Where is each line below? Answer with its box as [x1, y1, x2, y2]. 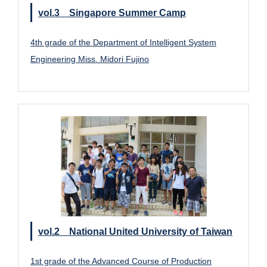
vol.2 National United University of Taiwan [38, 226, 232, 237]
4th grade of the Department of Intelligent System [30, 37, 216, 47]
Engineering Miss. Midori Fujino [30, 54, 149, 64]
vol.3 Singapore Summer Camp [38, 7, 186, 18]
